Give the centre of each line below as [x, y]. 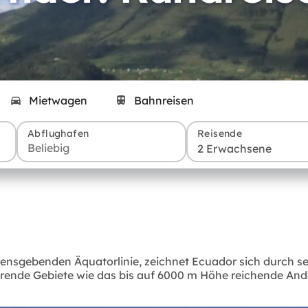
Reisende [220, 134]
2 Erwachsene [234, 149]
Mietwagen [58, 101]
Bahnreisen [164, 101]
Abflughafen [58, 134]
